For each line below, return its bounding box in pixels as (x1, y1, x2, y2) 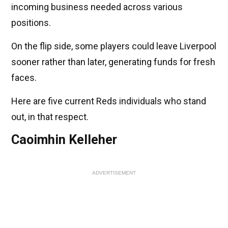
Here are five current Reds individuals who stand (11, 96, 206, 107)
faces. (11, 72, 37, 83)
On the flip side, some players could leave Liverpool (11, 41, 216, 52)
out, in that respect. (11, 111, 89, 123)
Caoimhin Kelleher (11, 132, 117, 148)
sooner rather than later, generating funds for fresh (11, 56, 215, 68)
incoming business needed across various (11, 2, 183, 13)
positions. (11, 17, 51, 28)
